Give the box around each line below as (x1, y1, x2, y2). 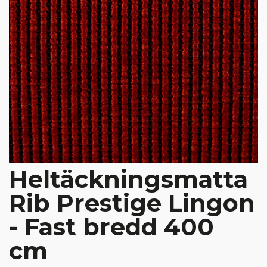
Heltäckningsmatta (9, 164, 248, 194)
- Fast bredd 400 (9, 212, 214, 241)
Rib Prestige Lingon (9, 188, 255, 218)
